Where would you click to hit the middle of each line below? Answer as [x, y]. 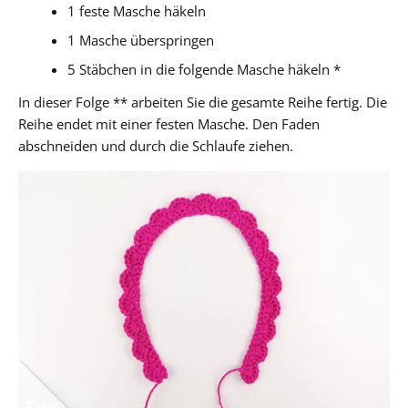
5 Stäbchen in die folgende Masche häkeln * [204, 69]
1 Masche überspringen [141, 40]
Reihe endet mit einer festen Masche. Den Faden [169, 123]
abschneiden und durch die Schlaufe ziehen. [156, 145]
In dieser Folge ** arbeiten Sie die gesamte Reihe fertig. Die [203, 102]
